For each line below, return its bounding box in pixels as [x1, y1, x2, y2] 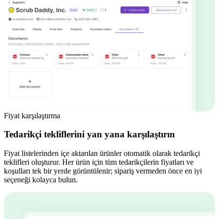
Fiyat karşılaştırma [4, 111, 60, 120]
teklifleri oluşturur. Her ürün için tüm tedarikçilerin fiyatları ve [4, 158, 194, 167]
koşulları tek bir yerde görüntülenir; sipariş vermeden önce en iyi [4, 167, 202, 175]
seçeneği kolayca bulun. [4, 175, 78, 184]
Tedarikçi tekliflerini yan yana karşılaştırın [4, 129, 175, 140]
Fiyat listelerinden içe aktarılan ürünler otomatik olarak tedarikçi [4, 149, 200, 158]
